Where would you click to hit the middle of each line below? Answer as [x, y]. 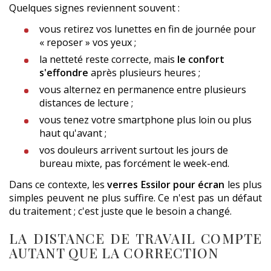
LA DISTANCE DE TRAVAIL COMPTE [135, 239]
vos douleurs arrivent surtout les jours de [134, 150]
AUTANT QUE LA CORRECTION [114, 253]
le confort [201, 60]
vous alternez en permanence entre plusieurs [143, 90]
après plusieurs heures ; [144, 73]
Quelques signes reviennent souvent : [94, 8]
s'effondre [64, 73]
